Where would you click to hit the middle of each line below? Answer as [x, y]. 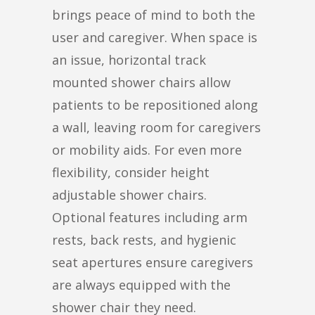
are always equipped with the [141, 284]
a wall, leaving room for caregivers [156, 127]
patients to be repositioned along [155, 104]
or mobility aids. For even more [147, 149]
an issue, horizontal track [129, 59]
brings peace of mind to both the [154, 14]
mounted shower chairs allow [141, 82]
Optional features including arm [150, 217]
